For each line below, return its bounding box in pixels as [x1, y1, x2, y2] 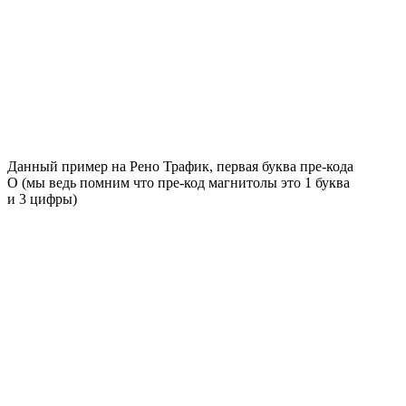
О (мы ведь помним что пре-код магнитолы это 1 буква [7, 175, 350, 191]
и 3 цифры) [7, 191, 77, 208]
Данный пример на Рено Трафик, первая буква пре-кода [7, 159, 353, 175]
